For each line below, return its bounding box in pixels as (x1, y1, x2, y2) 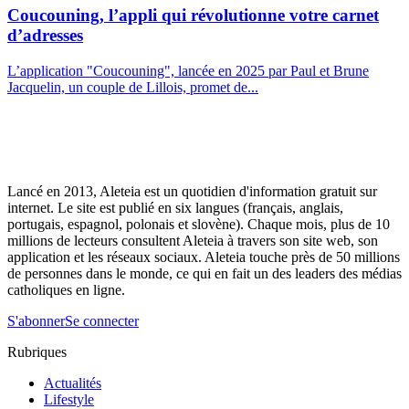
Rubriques (7, 344, 67, 361)
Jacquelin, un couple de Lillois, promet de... (7, 79, 258, 96)
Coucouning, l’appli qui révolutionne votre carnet (7, 5, 379, 26)
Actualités (44, 375, 101, 392)
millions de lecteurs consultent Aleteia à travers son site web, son (7, 233, 378, 249)
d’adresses (7, 26, 83, 46)
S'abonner (7, 313, 65, 330)
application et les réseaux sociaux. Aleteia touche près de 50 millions (7, 249, 400, 266)
